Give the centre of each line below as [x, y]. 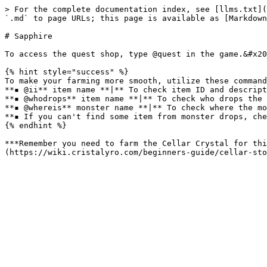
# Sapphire [29, 36]
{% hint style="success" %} [67, 72]
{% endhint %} [36, 125]
